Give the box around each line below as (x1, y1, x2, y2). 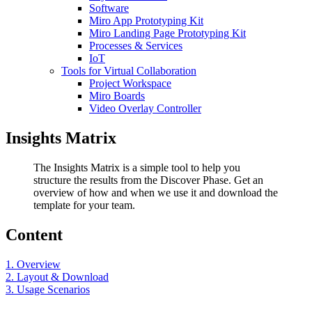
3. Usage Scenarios (6, 283, 90, 295)
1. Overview (6, 258, 61, 270)
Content (6, 225, 63, 244)
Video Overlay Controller (89, 102, 201, 114)
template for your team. (33, 198, 135, 211)
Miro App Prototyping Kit (89, 15, 203, 26)
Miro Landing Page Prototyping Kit (89, 27, 246, 39)
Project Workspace (89, 77, 171, 89)
